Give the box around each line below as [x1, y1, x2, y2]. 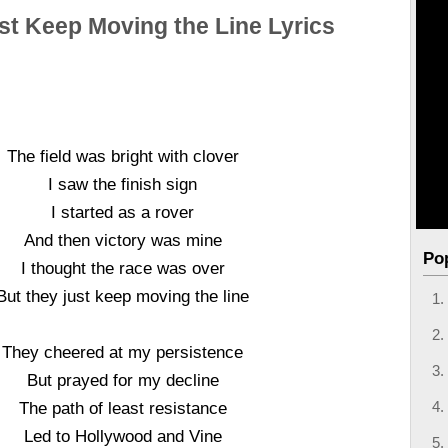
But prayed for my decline [26, 371, 219, 389]
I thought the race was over [20, 259, 225, 277]
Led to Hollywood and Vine [23, 427, 222, 445]
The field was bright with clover [6, 147, 239, 165]
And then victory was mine [23, 231, 222, 249]
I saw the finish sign [48, 175, 198, 193]
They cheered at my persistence [2, 343, 244, 361]
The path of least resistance [18, 399, 227, 417]
